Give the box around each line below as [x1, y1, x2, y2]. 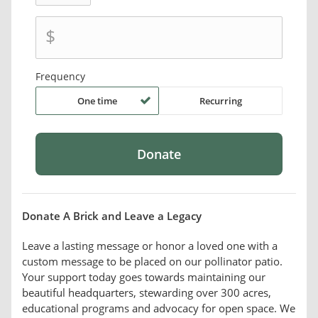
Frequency [35, 70, 86, 84]
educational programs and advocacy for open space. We [22, 301, 295, 316]
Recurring [199, 94, 242, 108]
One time [77, 94, 118, 108]
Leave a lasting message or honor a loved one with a [22, 238, 278, 253]
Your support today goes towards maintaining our [22, 270, 265, 285]
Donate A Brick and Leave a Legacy [22, 209, 202, 224]
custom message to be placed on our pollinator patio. [22, 254, 283, 269]
